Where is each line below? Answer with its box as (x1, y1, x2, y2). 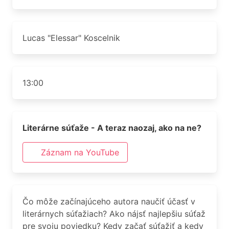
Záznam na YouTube (41, 147, 119, 157)
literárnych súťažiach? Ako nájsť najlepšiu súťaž (22, 209, 205, 219)
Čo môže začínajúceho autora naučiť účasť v (22, 196, 195, 207)
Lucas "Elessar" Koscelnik (22, 33, 120, 43)
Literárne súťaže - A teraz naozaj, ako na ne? (22, 123, 201, 133)
